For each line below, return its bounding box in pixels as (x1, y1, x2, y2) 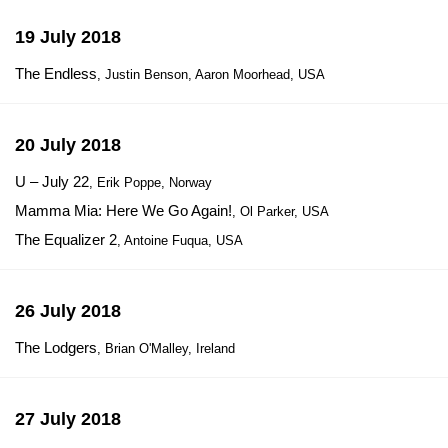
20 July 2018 (15, 135, 121, 155)
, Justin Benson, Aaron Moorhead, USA (97, 67, 325, 82)
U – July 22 (15, 173, 89, 190)
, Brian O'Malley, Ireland (97, 341, 235, 356)
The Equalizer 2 (15, 231, 117, 248)
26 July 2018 (15, 301, 121, 321)
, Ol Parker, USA (232, 204, 329, 219)
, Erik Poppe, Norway (89, 175, 212, 190)
